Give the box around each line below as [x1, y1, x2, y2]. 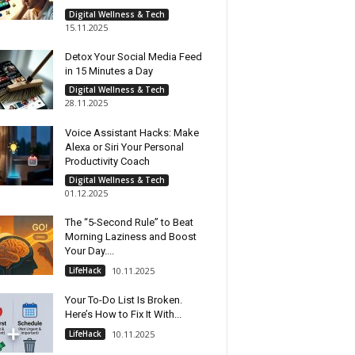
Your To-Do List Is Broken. [64, 294, 182, 306]
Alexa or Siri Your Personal [64, 141, 184, 153]
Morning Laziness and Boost [64, 231, 197, 242]
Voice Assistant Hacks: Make [64, 127, 199, 139]
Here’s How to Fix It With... [64, 308, 181, 320]
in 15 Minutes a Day [64, 65, 153, 77]
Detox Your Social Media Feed [64, 51, 202, 63]
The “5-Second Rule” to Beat [64, 216, 193, 228]
